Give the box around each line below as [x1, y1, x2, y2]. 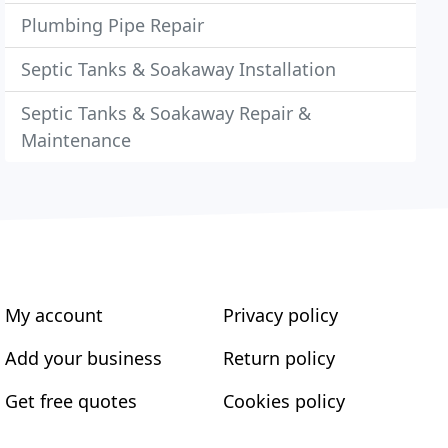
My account [5, 303, 104, 327]
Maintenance [21, 128, 132, 152]
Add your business [5, 346, 163, 370]
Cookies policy [222, 389, 345, 413]
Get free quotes [5, 389, 138, 413]
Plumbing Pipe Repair [21, 13, 205, 37]
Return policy [222, 346, 335, 370]
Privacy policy [222, 303, 338, 327]
